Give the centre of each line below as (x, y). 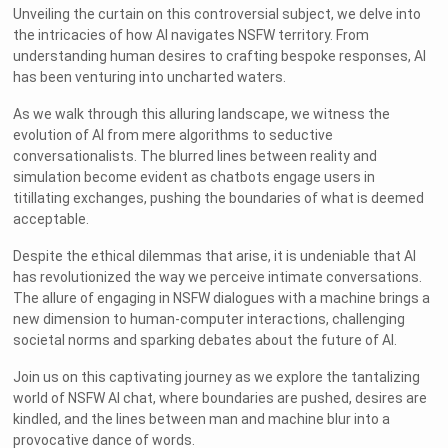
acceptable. (51, 219)
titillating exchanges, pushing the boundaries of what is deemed (219, 198)
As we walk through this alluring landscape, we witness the (202, 114)
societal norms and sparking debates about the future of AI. (205, 340)
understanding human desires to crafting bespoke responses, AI (220, 56)
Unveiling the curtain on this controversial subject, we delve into (217, 14)
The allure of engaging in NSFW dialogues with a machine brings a (222, 298)
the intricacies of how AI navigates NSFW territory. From (191, 35)
